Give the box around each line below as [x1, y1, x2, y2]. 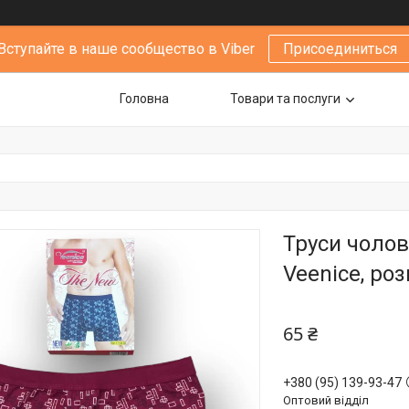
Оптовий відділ [283, 393, 369, 407]
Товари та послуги [230, 91, 341, 106]
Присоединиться [283, 40, 397, 58]
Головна [120, 91, 169, 106]
